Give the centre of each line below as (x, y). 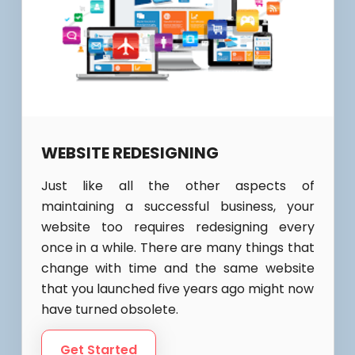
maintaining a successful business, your (177, 206)
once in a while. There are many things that (177, 247)
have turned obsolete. (109, 309)
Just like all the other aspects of (177, 185)
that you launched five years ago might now (177, 288)
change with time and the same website (177, 268)
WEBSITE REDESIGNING (130, 153)
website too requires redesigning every (177, 227)
